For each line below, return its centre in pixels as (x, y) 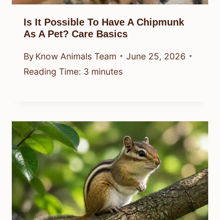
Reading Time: (52, 71)
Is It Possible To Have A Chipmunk (104, 22)
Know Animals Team (76, 56)
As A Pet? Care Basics (76, 34)
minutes (107, 71)
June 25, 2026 (156, 56)
